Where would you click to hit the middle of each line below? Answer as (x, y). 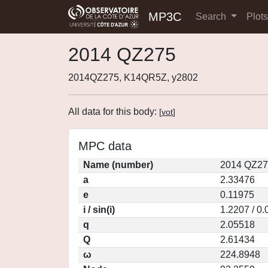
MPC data (105, 146)
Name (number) (118, 165)
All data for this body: (114, 112)
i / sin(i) (99, 210)
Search (212, 16)
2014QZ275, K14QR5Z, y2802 (133, 77)
